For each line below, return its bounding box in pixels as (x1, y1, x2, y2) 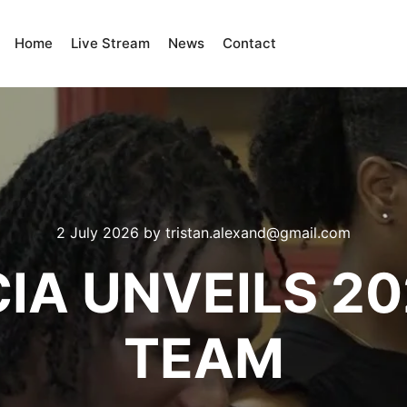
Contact (222, 35, 276, 52)
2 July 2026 (56, 223, 139, 242)
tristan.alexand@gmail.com (165, 223, 351, 242)
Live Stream (70, 35, 150, 52)
